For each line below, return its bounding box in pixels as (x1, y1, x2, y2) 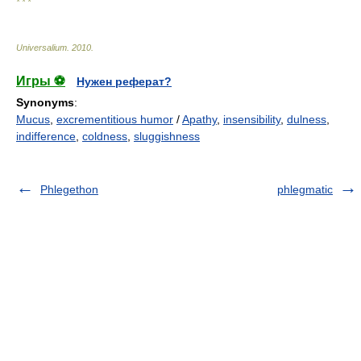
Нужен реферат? (77, 75, 172, 88)
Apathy (182, 113, 217, 126)
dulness (287, 113, 326, 126)
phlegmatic (277, 183, 333, 196)
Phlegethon (40, 183, 98, 196)
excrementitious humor (56, 113, 173, 126)
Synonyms (16, 96, 74, 109)
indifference (16, 130, 76, 143)
